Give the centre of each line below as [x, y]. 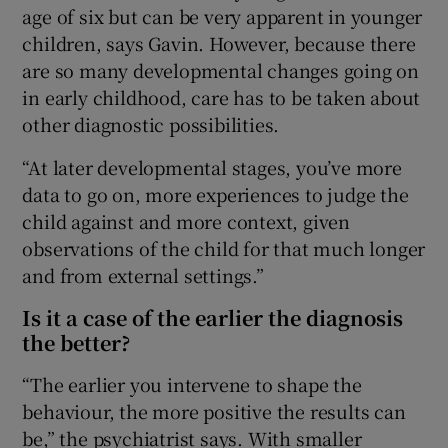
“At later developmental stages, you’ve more [212, 167]
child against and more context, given [186, 221]
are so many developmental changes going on [221, 70]
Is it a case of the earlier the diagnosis [213, 318]
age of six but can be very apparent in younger [222, 16]
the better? [76, 343]
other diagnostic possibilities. [151, 124]
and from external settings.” [143, 275]
